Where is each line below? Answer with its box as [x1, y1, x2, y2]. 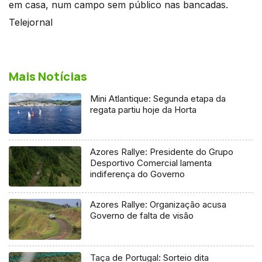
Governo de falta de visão [90, 210, 194, 222]
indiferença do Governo [90, 168, 185, 180]
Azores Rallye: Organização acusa [90, 199, 227, 211]
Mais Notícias [9, 68, 87, 84]
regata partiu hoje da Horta [90, 104, 197, 115]
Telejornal [9, 16, 53, 28]
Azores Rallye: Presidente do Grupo [90, 146, 234, 157]
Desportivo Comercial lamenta [90, 157, 212, 168]
